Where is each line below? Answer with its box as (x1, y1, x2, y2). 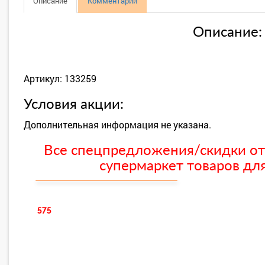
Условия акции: (24, 98, 124, 112)
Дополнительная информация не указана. (24, 118, 211, 131)
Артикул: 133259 (24, 72, 96, 85)
